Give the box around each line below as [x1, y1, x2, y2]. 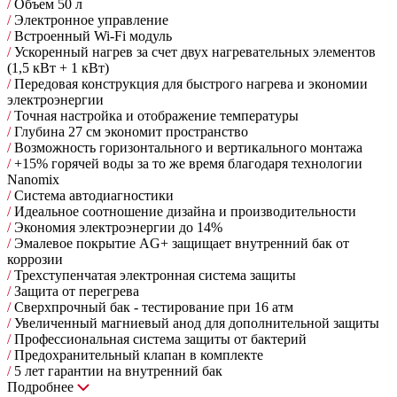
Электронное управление [11, 12, 168, 27]
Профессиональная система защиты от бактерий [11, 331, 307, 346]
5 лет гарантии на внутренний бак [11, 362, 222, 378]
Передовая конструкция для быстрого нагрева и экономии [11, 75, 368, 91]
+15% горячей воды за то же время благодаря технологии [11, 155, 362, 171]
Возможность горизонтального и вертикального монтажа [11, 139, 362, 155]
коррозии [7, 251, 63, 267]
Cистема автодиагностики [11, 187, 174, 203]
